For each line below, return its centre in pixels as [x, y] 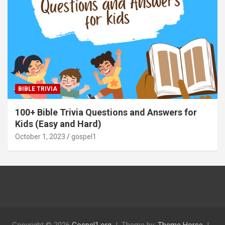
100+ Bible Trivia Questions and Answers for [106, 113]
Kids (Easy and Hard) [58, 124]
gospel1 [84, 137]
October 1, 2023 [40, 137]
